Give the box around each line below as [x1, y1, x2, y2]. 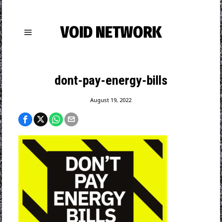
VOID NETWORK [60, 23, 162, 42]
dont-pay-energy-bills [54, 73, 167, 88]
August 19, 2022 [90, 96, 132, 104]
